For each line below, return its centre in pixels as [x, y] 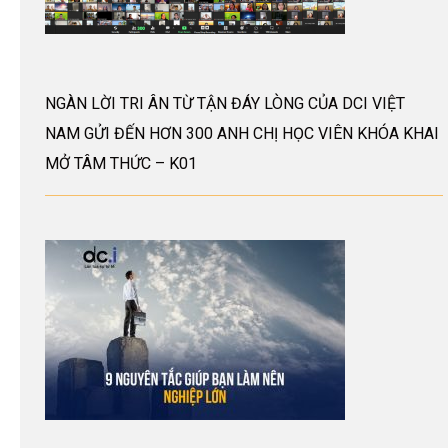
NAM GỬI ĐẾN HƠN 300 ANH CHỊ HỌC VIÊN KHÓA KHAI [242, 134]
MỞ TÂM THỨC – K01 [121, 164]
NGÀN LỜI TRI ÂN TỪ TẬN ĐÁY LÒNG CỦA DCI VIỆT [225, 104]
